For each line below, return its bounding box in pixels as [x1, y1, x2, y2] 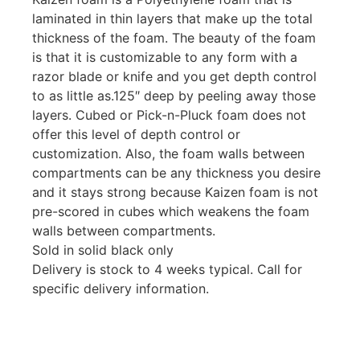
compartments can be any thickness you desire [32, 165, 321, 182]
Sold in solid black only [32, 242, 174, 259]
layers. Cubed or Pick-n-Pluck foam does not [32, 107, 306, 124]
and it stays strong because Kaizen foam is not [32, 184, 318, 201]
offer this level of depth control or [32, 126, 240, 143]
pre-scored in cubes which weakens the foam [32, 203, 309, 220]
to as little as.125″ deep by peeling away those [32, 88, 316, 104]
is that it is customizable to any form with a [32, 49, 297, 66]
